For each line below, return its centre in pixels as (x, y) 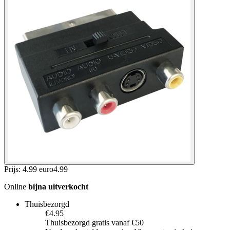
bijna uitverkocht (58, 186)
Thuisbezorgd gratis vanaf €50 (94, 222)
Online (16, 186)
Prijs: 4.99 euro (29, 169)
